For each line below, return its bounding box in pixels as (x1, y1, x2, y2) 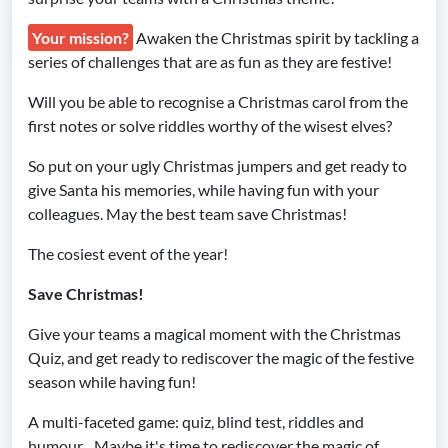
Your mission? (32, 28, 129, 47)
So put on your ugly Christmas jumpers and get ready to (28, 156, 407, 175)
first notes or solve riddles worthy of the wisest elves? (28, 116, 392, 135)
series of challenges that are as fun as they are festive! (28, 52, 392, 71)
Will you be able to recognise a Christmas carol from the (28, 92, 408, 111)
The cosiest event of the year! (28, 244, 228, 263)
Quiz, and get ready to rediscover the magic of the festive (28, 348, 414, 367)
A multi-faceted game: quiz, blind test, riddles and (28, 412, 364, 431)
